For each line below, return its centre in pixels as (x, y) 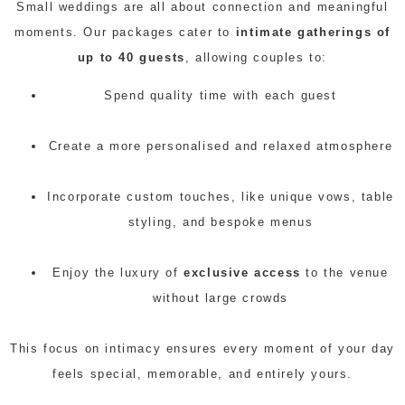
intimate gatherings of (313, 32)
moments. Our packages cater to (125, 32)
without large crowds (221, 298)
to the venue (344, 273)
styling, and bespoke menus (221, 222)
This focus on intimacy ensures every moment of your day (202, 349)
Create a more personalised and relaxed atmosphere (221, 146)
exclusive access (242, 273)
